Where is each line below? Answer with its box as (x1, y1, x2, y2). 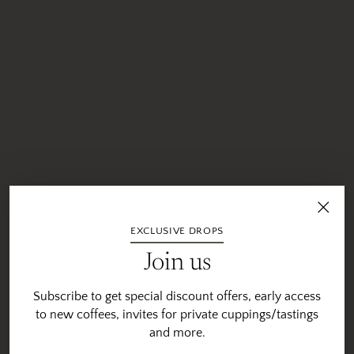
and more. (149, 325, 205, 340)
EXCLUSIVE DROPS (130, 224, 224, 236)
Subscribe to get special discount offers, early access (33, 288, 321, 303)
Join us (143, 250, 211, 276)
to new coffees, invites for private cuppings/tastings (36, 307, 318, 322)
